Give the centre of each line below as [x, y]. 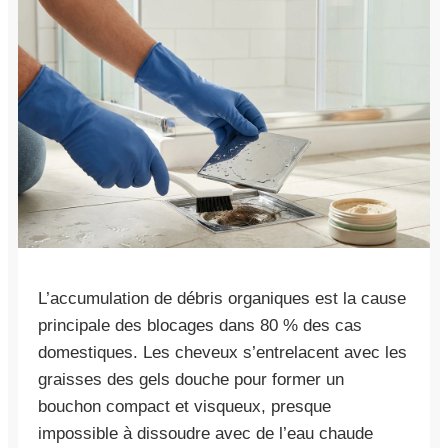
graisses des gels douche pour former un [191, 379]
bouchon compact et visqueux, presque [184, 406]
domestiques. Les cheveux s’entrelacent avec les [222, 352]
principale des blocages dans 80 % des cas [200, 325]
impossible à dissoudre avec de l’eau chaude [205, 433]
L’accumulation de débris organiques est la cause [222, 298]
